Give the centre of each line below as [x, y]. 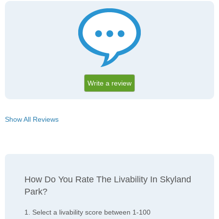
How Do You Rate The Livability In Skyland [108, 180]
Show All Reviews [32, 120]
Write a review [109, 83]
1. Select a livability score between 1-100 [88, 212]
